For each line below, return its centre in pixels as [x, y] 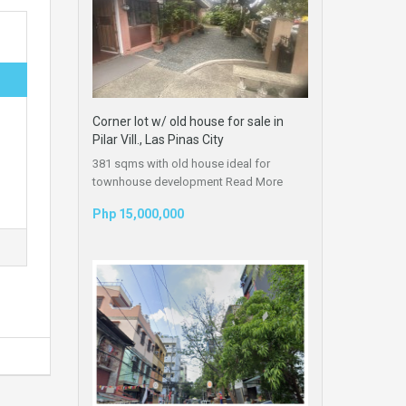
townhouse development [159, 181]
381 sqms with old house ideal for [181, 163]
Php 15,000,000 [138, 213]
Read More [254, 181]
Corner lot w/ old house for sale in [188, 121]
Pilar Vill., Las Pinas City [158, 139]
